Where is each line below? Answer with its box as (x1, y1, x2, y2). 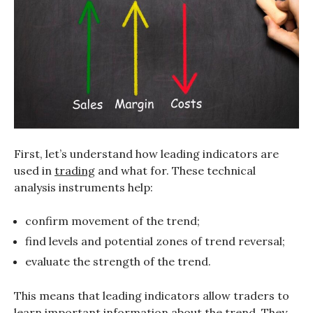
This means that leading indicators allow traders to (14, 289, 289, 303)
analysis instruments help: (14, 180, 153, 195)
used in (14, 163, 54, 178)
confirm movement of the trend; (25, 214, 200, 228)
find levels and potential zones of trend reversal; (25, 234, 285, 249)
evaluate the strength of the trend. (25, 254, 211, 269)
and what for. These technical (95, 163, 256, 178)
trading (54, 163, 95, 178)
